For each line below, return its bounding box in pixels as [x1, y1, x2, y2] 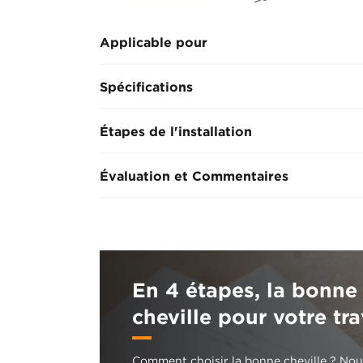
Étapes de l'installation [100, 124, 252, 139]
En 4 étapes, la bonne [132, 279, 357, 301]
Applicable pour [100, 35, 207, 50]
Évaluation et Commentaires [100, 169, 288, 184]
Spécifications [100, 79, 193, 95]
